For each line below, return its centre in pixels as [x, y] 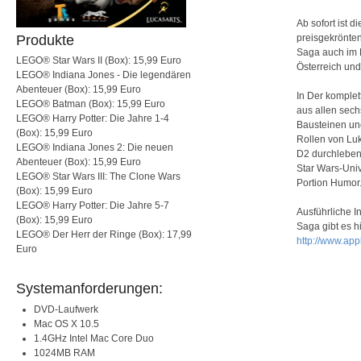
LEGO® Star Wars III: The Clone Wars [98, 176]
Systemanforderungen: [89, 288]
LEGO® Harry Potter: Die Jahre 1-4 [93, 118]
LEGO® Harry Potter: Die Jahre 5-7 [93, 205]
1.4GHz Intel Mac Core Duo [93, 338]
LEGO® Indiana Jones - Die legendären [104, 75]
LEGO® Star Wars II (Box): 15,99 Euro [99, 60]
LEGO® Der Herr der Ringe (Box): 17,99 [104, 234]
